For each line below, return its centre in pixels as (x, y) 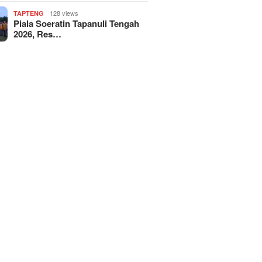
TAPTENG (29, 13)
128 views (64, 13)
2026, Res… (38, 34)
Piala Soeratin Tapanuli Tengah (77, 23)
